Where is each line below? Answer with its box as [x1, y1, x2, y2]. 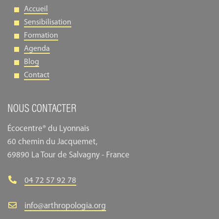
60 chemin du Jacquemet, [7, 138, 98, 147]
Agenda [24, 45, 50, 53]
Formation [24, 32, 58, 40]
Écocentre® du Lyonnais [7, 125, 89, 133]
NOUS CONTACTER [7, 103, 76, 115]
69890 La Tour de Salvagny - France [7, 151, 130, 160]
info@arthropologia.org [24, 202, 107, 211]
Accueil [24, 5, 48, 14]
